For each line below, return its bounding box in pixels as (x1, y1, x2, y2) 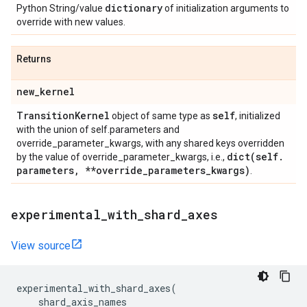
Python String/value (16, 3, 105, 14)
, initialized (235, 110, 280, 121)
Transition (16, 109, 75, 122)
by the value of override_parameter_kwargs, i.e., (16, 151, 227, 162)
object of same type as (110, 110, 212, 121)
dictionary (105, 1, 162, 14)
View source (11, 239, 71, 252)
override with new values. (16, 16, 125, 27)
